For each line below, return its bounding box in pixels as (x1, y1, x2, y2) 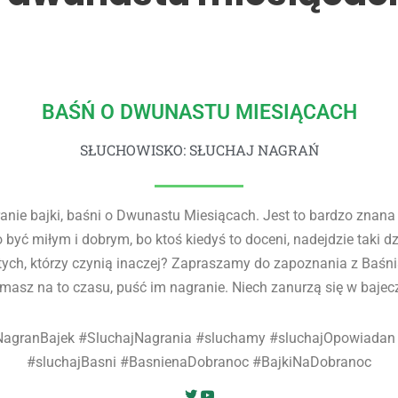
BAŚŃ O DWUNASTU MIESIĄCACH (41, 100, 357, 125)
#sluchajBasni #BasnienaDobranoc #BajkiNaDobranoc (27, 354, 371, 371)
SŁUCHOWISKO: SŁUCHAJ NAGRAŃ (79, 140, 319, 160)
